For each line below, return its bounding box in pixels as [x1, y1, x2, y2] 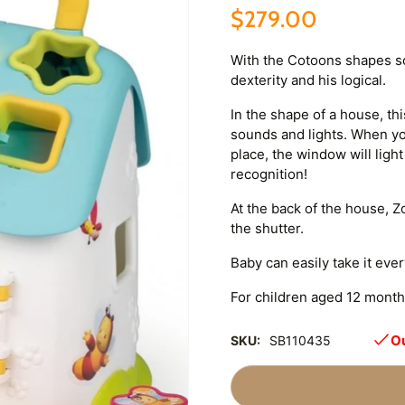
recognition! [231, 165, 307, 184]
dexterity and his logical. [231, 71, 386, 89]
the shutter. [231, 220, 304, 238]
